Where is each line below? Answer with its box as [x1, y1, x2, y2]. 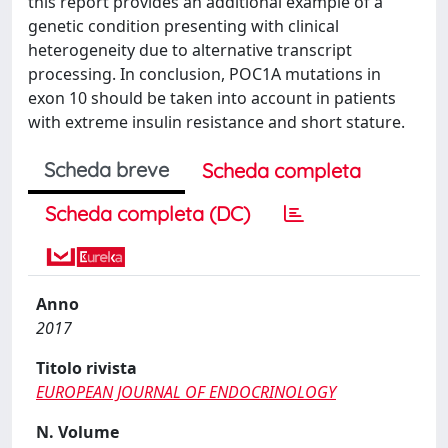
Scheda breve [44, 157, 169, 182]
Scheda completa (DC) [45, 201, 250, 226]
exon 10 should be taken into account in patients [28, 87, 396, 109]
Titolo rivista [36, 357, 137, 379]
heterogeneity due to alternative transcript [28, 39, 352, 61]
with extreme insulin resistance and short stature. [28, 111, 405, 133]
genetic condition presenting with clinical [28, 15, 339, 37]
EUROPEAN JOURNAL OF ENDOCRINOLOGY [36, 381, 336, 403]
